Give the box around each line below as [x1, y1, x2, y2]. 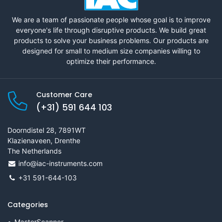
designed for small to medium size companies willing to [22, 46, 200, 55]
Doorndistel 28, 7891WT [7, 125, 86, 134]
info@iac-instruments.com [18, 159, 103, 167]
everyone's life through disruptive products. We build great [16, 25, 206, 34]
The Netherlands [7, 146, 61, 155]
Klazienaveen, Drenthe [7, 136, 80, 145]
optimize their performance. [66, 56, 156, 65]
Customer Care [36, 89, 92, 100]
